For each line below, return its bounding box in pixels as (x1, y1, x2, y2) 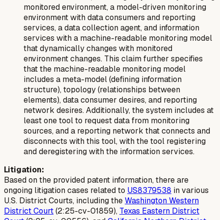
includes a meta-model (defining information (24, 74, 182, 84)
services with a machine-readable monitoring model (24, 32, 212, 43)
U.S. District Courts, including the (4, 195, 125, 206)
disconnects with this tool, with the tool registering (24, 136, 206, 146)
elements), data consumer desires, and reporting (24, 94, 197, 105)
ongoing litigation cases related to (4, 185, 127, 195)
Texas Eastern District (119, 205, 199, 216)
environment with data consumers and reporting (24, 12, 195, 23)
